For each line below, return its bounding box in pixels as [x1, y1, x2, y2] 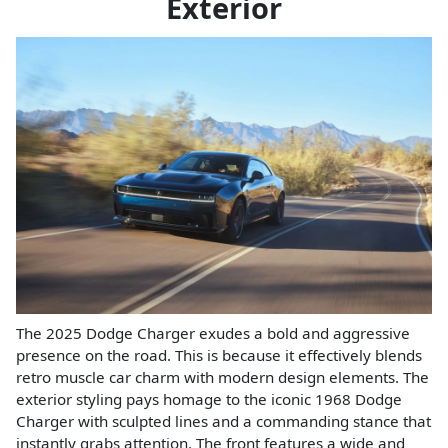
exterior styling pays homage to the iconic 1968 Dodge [16, 389, 402, 410]
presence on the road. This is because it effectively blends [16, 345, 422, 366]
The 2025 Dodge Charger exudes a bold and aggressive [16, 323, 410, 344]
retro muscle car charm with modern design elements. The [16, 367, 429, 388]
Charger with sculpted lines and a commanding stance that [16, 411, 431, 432]
